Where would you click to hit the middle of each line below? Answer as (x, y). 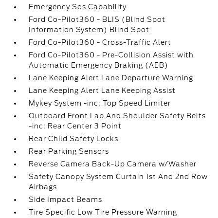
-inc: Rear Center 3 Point (75, 126)
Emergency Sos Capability (78, 7)
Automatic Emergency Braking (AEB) (99, 65)
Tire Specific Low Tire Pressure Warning (103, 212)
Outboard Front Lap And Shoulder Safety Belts (118, 116)
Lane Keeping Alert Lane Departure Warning (111, 78)
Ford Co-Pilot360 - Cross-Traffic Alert (100, 42)
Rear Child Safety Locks (74, 139)
